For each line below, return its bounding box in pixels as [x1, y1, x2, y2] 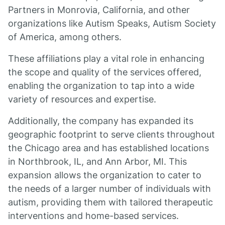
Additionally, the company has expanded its [8, 116, 193, 126]
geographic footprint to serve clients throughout [8, 129, 215, 140]
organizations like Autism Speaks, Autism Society [8, 18, 216, 29]
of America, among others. [8, 32, 122, 42]
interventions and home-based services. [8, 210, 179, 221]
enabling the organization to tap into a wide [8, 80, 194, 91]
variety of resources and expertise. [8, 94, 156, 104]
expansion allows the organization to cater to [8, 170, 201, 180]
